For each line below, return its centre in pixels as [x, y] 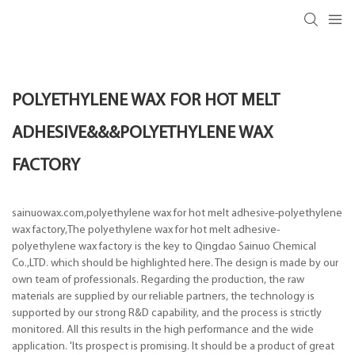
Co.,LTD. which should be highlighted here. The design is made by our [175, 263]
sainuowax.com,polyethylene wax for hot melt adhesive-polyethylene [177, 213]
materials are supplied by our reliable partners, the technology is [163, 296]
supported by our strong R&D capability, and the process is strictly [167, 313]
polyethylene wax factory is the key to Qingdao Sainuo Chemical [164, 246]
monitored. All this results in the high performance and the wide [163, 330]
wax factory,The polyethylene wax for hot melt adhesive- [146, 230]
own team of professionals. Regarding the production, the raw [158, 280]
